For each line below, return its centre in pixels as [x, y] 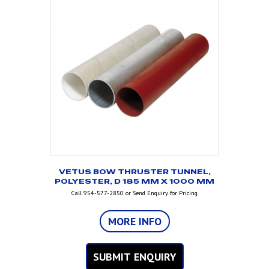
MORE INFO [134, 222]
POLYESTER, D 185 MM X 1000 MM [134, 182]
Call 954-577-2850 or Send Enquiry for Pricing [134, 193]
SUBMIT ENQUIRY [134, 257]
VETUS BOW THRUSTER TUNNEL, [134, 172]
